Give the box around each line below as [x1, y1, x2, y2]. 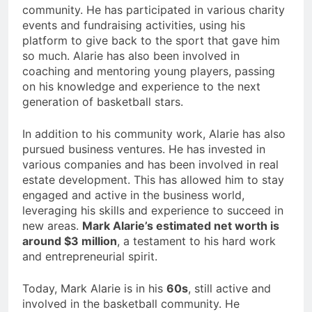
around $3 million [22, 234, 117, 249]
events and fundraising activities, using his [22, 18, 245, 33]
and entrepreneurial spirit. [22, 249, 157, 264]
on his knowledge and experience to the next [22, 79, 260, 94]
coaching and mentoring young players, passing [22, 64, 275, 79]
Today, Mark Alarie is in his [22, 281, 166, 296]
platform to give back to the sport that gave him [22, 33, 280, 48]
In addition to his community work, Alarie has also [22, 127, 286, 141]
